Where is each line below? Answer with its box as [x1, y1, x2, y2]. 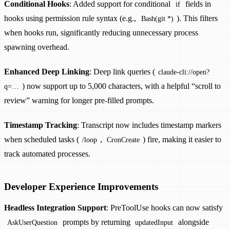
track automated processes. [4, 149, 90, 159]
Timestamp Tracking [4, 121, 77, 130]
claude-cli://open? [158, 68, 209, 76]
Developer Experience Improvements [4, 181, 158, 192]
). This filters [176, 14, 218, 23]
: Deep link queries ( [89, 67, 155, 76]
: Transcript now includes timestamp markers [77, 121, 221, 130]
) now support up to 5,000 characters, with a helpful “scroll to [22, 82, 221, 91]
